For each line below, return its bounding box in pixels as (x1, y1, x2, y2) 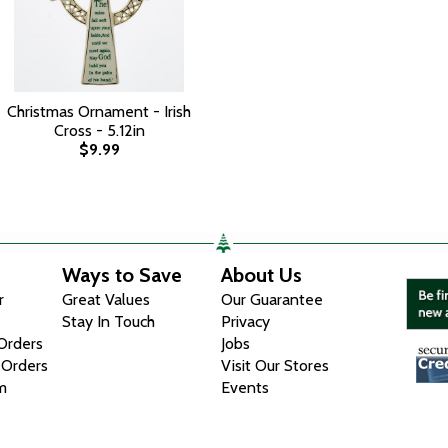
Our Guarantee (221, 290, 324, 309)
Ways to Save (62, 263, 183, 287)
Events (221, 378, 270, 397)
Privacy (221, 312, 271, 331)
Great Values (62, 290, 151, 309)
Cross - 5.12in (53, 121, 145, 140)
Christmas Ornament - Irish (7, 102, 191, 121)
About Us (221, 263, 303, 287)
